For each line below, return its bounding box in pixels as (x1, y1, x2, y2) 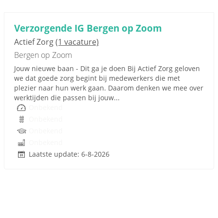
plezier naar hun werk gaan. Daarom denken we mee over (14, 83, 203, 92)
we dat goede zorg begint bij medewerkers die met (14, 73, 180, 83)
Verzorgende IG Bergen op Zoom (14, 21, 162, 35)
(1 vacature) (55, 36, 99, 47)
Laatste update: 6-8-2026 (29, 149, 109, 159)
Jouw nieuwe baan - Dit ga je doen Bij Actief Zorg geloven (14, 64, 200, 73)
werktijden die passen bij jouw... (14, 93, 120, 102)
